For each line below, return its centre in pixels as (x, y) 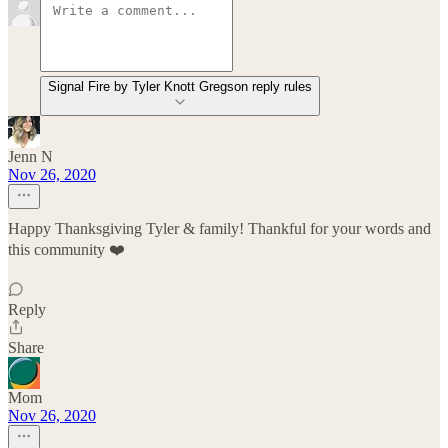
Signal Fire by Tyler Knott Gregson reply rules (180, 86)
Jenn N (30, 156)
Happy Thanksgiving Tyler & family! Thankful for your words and (219, 228)
